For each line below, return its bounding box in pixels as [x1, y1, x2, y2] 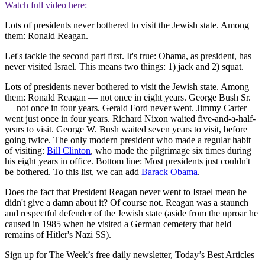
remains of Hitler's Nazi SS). [5, 229, 111, 240]
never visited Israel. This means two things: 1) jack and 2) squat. [5, 61, 244, 72]
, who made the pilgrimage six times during [91, 145, 251, 156]
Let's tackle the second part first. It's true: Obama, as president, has [5, 50, 251, 61]
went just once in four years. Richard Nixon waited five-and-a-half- [5, 113, 256, 124]
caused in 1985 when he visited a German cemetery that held [5, 218, 231, 229]
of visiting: [5, 145, 47, 156]
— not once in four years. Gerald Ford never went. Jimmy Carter [5, 102, 247, 113]
